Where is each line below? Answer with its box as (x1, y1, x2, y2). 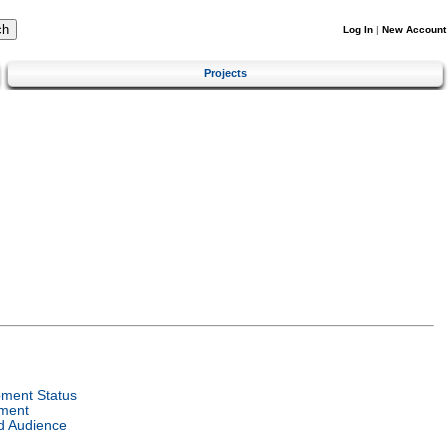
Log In (343, 24, 373, 35)
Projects (204, 66, 247, 79)
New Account (382, 24, 446, 35)
